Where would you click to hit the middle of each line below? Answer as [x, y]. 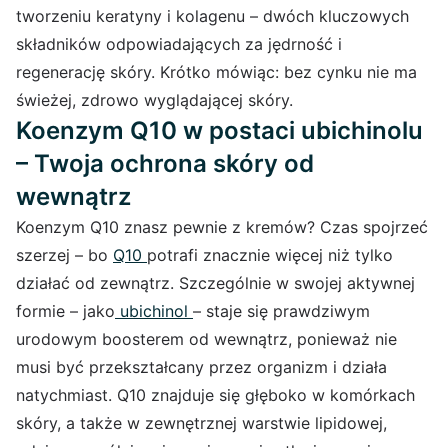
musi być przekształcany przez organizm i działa [201, 366]
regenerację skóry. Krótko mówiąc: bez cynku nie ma [216, 71]
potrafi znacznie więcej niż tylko [270, 254]
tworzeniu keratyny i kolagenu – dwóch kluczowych [212, 15]
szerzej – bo [64, 254]
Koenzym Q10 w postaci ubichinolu [219, 130]
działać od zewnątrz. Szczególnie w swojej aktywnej [215, 282]
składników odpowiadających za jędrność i [179, 43]
